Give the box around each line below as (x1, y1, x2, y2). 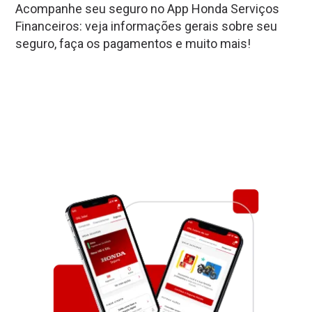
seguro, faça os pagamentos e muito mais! (15, 36, 251, 52)
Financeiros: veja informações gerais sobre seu (15, 19, 278, 34)
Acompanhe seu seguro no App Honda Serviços (15, 1, 280, 17)
